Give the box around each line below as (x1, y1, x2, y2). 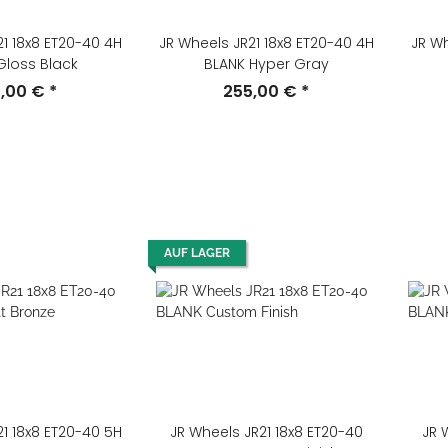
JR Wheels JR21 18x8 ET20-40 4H (158, 33, 374, 53)
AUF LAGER (164, 246, 230, 260)
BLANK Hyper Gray (203, 54, 329, 74)
